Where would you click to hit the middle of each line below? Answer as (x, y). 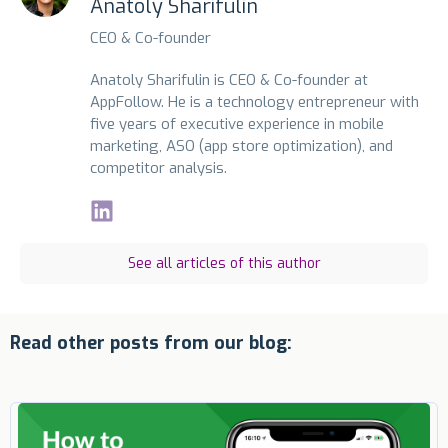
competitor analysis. (158, 167)
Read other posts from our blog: (151, 342)
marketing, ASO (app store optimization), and (241, 145)
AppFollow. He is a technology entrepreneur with (254, 101)
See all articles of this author (224, 263)
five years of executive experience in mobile (237, 123)
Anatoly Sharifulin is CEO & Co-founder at (229, 79)
